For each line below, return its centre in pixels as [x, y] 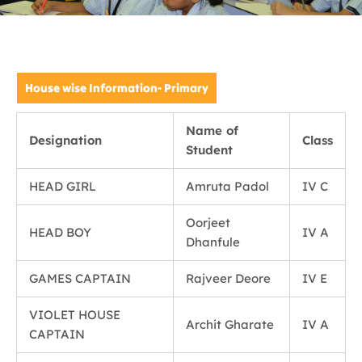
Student [209, 150]
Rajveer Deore [228, 279]
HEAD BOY [60, 233]
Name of [212, 131]
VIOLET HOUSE [75, 315]
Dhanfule [213, 242]
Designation [65, 141]
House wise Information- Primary [117, 88]
